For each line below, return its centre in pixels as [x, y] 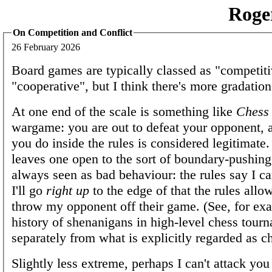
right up [68, 190]
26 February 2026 [46, 47]
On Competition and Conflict [73, 32]
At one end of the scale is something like [124, 111]
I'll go [29, 190]
